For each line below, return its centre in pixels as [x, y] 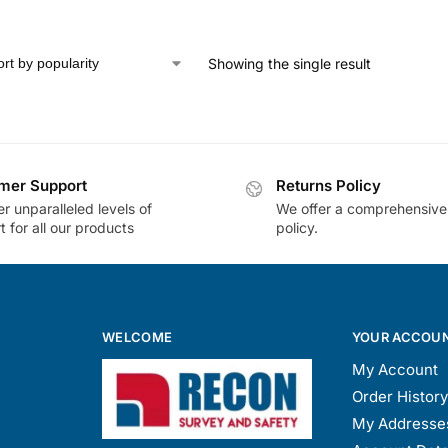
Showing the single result [289, 63]
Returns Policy [328, 186]
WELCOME [137, 336]
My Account [394, 370]
